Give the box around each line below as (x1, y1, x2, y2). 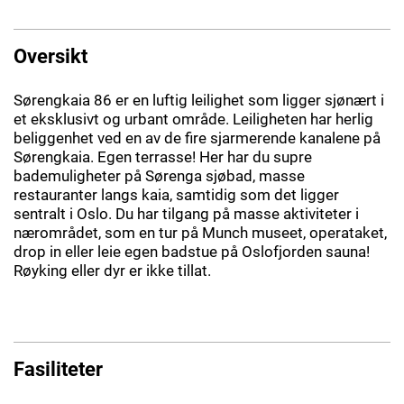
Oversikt (14, 43, 87, 68)
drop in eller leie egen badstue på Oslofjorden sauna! (14, 242, 370, 261)
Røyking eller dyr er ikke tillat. (14, 261, 211, 280)
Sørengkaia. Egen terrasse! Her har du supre (14, 147, 312, 166)
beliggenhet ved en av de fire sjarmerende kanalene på (14, 128, 381, 147)
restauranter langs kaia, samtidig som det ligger (14, 185, 339, 204)
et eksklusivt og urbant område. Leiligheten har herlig (14, 109, 373, 128)
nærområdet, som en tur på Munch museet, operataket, (14, 223, 387, 242)
